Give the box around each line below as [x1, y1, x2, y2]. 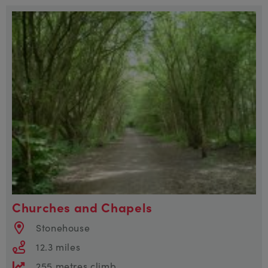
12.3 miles [36, 239, 81, 253]
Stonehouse [36, 220, 90, 234]
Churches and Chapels [12, 197, 153, 216]
